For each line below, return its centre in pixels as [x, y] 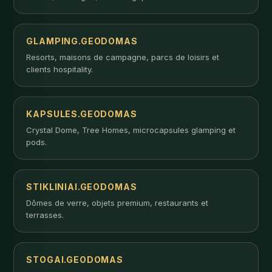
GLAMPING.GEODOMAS [82, 41]
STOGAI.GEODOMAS [75, 259]
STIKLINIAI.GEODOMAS [82, 186]
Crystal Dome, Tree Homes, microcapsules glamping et [131, 130]
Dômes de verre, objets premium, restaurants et [117, 202]
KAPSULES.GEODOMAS [82, 114]
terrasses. [45, 215]
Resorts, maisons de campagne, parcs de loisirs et [123, 57]
